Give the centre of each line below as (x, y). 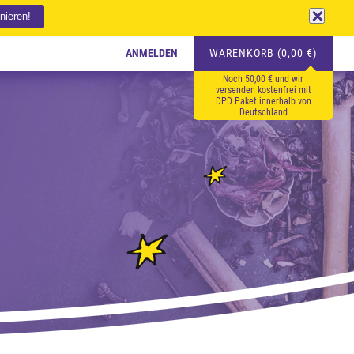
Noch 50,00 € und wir (263, 79)
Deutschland (263, 112)
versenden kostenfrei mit (263, 90)
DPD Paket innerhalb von (263, 101)
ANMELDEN (152, 53)
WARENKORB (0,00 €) (263, 53)
